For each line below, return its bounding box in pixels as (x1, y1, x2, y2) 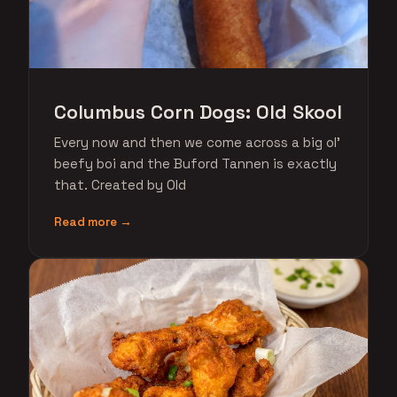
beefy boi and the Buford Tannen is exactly (54, 155, 337, 172)
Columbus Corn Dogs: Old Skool (54, 100, 342, 124)
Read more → (54, 214, 132, 230)
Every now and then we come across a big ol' (54, 134, 340, 151)
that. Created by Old (54, 176, 186, 193)
